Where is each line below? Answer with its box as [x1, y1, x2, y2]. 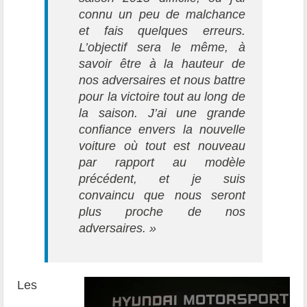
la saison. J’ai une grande [79, 106, 245, 120]
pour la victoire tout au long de [79, 89, 245, 103]
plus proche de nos [79, 204, 245, 219]
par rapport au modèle [79, 155, 245, 169]
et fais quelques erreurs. [79, 23, 245, 38]
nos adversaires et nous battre [79, 73, 245, 87]
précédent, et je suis [79, 171, 245, 186]
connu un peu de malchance [79, 7, 245, 21]
